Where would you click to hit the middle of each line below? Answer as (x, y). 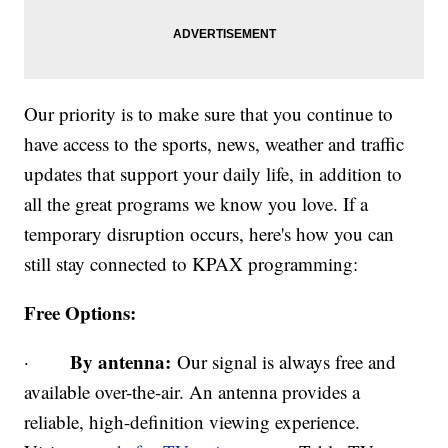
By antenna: (121, 362)
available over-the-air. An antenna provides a (192, 392)
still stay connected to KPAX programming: (191, 264)
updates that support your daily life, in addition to (213, 174)
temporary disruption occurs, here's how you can (209, 234)
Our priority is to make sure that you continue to (209, 114)
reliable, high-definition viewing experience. (192, 422)
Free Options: (80, 313)
